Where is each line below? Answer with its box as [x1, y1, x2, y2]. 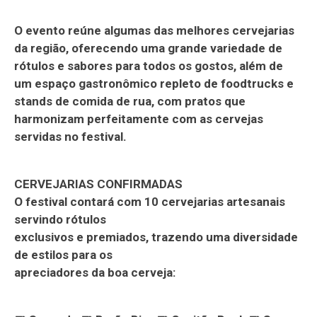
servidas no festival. [14, 129, 127, 144]
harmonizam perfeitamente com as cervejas [14, 111, 263, 126]
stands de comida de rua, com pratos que [14, 93, 246, 108]
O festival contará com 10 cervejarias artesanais [14, 194, 285, 209]
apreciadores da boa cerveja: [14, 265, 175, 279]
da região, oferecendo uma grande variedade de [14, 40, 282, 55]
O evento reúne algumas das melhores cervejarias [14, 23, 294, 38]
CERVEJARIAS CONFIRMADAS [14, 176, 183, 191]
